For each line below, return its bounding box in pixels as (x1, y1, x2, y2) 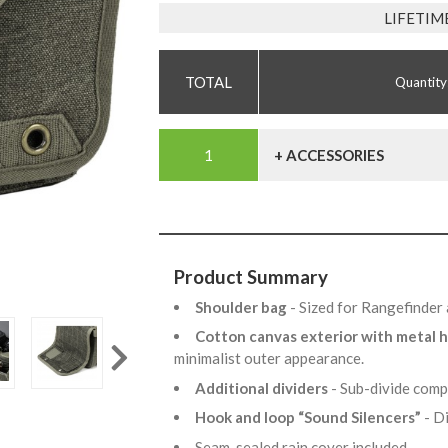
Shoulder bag (195, 297, 290, 316)
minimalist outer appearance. (174, 349, 370, 368)
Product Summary (174, 265, 328, 289)
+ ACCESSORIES (274, 146, 384, 165)
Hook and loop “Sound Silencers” (195, 408, 424, 427)
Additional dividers (195, 378, 331, 397)
